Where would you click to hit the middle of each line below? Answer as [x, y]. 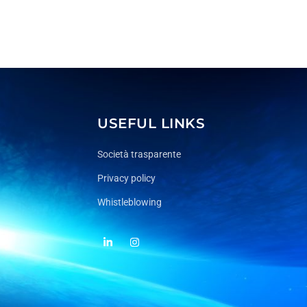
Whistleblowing [130, 202]
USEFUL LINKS [151, 124]
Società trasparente [139, 155]
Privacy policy [127, 179]
